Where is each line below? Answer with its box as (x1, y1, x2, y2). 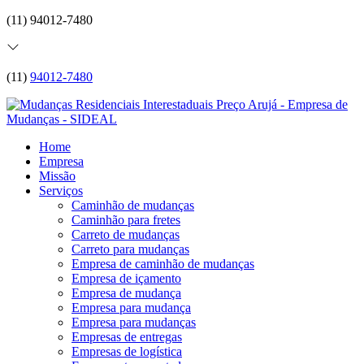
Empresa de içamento (71, 271, 181, 285)
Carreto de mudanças (71, 227, 180, 241)
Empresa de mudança (71, 286, 181, 300)
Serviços (39, 184, 83, 197)
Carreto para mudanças (71, 242, 189, 256)
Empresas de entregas (71, 330, 182, 344)
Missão (39, 169, 76, 183)
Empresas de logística (71, 344, 182, 358)
